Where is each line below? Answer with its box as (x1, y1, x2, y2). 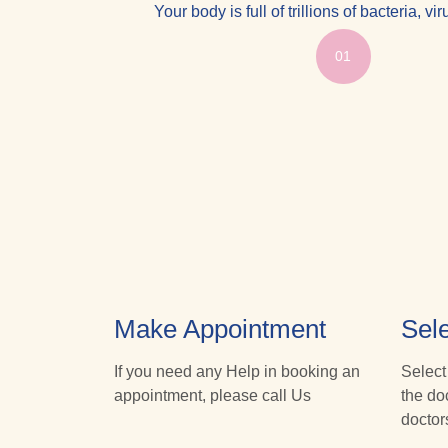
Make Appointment (114, 313, 326, 344)
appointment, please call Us (114, 386, 311, 404)
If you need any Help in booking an (114, 362, 360, 380)
